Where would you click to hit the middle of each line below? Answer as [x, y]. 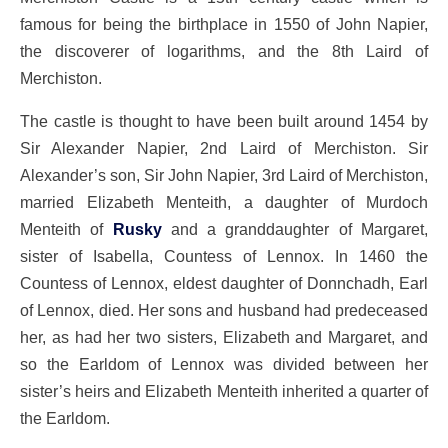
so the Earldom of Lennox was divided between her [224, 364]
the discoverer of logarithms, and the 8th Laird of [224, 50]
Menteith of [66, 229]
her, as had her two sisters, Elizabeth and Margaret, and [224, 337]
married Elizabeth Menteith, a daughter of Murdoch [224, 202]
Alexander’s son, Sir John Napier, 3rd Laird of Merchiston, [224, 175]
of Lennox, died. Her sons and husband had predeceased [224, 310]
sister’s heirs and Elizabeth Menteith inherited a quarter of [224, 391]
